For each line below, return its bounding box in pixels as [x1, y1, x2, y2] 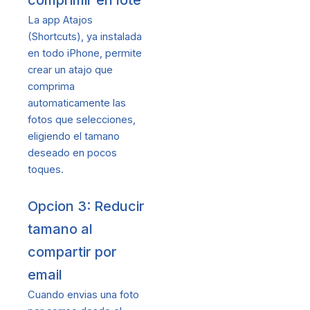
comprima [28, 80, 75, 93]
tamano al [28, 221, 93, 238]
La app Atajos [28, 13, 93, 26]
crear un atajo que [28, 63, 113, 76]
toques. [28, 163, 64, 176]
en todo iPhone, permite [28, 46, 142, 60]
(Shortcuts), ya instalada [28, 30, 142, 43]
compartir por [28, 244, 117, 261]
